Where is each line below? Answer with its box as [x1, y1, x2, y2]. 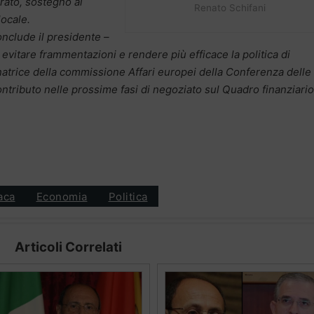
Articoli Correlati [14, 239, 122, 256]
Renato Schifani [194, 2, 266, 14]
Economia [36, 189, 88, 203]
